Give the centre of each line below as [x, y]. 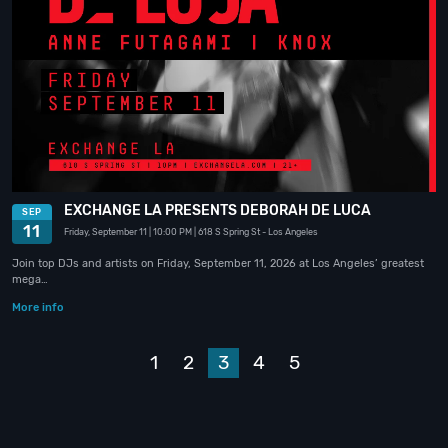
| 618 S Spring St [227, 231]
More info [38, 307]
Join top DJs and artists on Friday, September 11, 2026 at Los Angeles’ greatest [218, 263]
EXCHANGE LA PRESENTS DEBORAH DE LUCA [217, 210]
